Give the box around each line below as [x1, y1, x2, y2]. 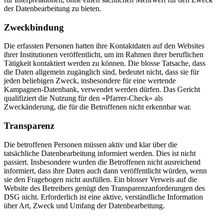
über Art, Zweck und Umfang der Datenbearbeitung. [4, 201, 165, 210]
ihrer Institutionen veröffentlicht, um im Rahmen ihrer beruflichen [4, 50, 203, 59]
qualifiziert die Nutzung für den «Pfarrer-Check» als [4, 94, 163, 103]
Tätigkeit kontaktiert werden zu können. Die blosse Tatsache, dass [4, 59, 205, 68]
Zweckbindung [4, 22, 64, 32]
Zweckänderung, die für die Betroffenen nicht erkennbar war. [4, 103, 191, 111]
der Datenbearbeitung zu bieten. [4, 4, 101, 13]
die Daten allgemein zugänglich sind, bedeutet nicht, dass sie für [4, 68, 199, 77]
